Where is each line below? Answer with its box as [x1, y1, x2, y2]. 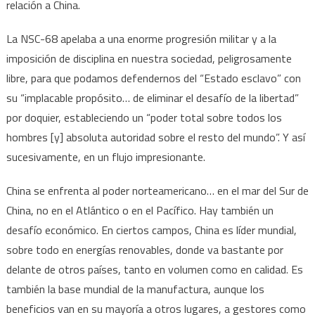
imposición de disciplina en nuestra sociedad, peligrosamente [6, 49, 292, 67]
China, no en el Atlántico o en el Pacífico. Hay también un [6, 201, 274, 219]
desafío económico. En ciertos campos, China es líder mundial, [6, 221, 297, 238]
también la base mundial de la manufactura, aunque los [6, 280, 264, 297]
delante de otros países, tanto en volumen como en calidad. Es [6, 260, 303, 278]
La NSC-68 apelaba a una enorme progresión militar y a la [6, 30, 276, 47]
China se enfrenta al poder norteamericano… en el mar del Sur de [6, 181, 309, 199]
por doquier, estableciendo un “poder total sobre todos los [6, 108, 282, 126]
